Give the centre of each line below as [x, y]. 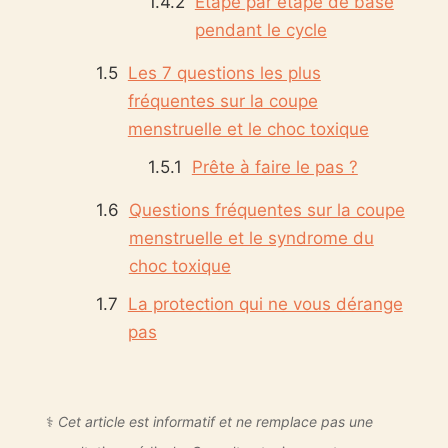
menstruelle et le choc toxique [248, 128]
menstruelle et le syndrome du [251, 237]
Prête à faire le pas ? [274, 166]
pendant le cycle [260, 29]
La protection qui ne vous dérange [265, 303]
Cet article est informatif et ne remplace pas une [215, 421]
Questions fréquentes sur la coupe [266, 209]
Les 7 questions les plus [224, 72]
